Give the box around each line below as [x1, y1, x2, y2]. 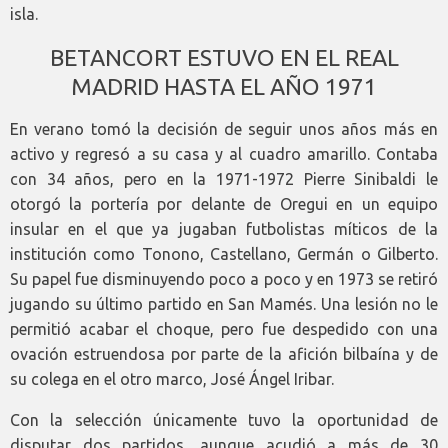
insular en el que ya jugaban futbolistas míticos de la [10, 219, 438, 238]
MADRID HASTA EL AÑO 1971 [71, 73, 377, 99]
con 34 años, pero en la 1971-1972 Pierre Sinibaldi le [10, 169, 438, 188]
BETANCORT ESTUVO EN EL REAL [49, 44, 399, 70]
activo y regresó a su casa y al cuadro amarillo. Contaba [10, 144, 438, 163]
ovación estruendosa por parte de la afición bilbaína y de [10, 344, 438, 363]
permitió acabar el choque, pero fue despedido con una [10, 319, 438, 338]
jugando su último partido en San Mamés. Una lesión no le [10, 294, 438, 313]
